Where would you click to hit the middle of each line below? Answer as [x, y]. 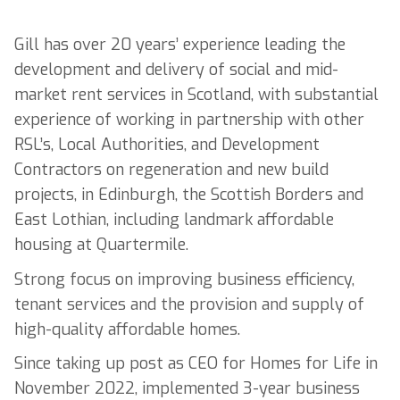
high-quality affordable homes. [129, 329]
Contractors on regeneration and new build [171, 169]
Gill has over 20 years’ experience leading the [180, 44]
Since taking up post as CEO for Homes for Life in [196, 364]
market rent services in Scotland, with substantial [196, 94]
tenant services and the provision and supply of [189, 304]
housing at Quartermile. [101, 244]
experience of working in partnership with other [189, 119]
